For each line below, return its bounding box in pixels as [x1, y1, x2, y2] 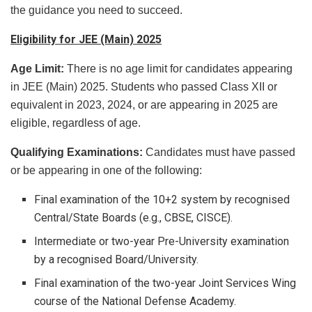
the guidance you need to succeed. [10, 4, 182, 17]
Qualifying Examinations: [10, 146, 146, 159]
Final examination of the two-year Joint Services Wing [34, 276, 297, 290]
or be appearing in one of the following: [10, 164, 202, 177]
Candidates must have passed [146, 146, 295, 159]
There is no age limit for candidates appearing [64, 63, 292, 75]
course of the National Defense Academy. [34, 295, 237, 309]
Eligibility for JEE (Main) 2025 [10, 33, 162, 47]
